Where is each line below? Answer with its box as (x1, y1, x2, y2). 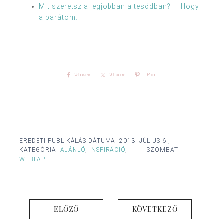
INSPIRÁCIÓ (89, 147, 125, 154)
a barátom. (39, 13, 78, 22)
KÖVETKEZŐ (132, 204, 178, 214)
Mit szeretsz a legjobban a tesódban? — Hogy (39, 2, 199, 11)
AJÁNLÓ (60, 147, 85, 154)
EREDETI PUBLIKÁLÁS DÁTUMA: (19, 137, 119, 145)
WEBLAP (19, 156, 45, 163)
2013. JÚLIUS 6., (119, 137, 170, 145)
